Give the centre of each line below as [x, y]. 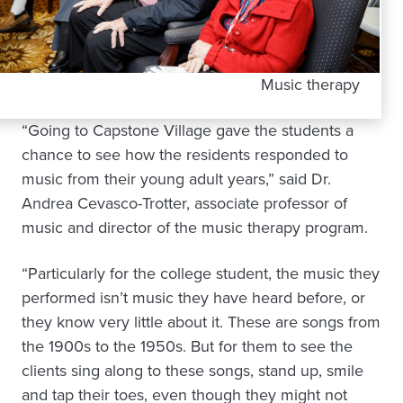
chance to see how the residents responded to [185, 154]
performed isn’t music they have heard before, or [193, 297]
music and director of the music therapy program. [195, 227]
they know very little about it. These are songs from [201, 322]
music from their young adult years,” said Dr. [176, 179]
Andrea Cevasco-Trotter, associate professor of [184, 203]
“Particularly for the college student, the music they [201, 273]
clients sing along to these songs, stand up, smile [193, 370]
